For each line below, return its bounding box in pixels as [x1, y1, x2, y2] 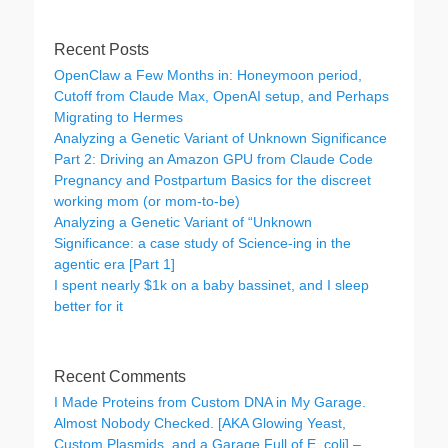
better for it [54, 298, 123, 314]
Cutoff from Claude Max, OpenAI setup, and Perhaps [54, 88, 389, 104]
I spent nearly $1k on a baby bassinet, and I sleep [54, 277, 369, 293]
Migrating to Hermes [54, 109, 183, 125]
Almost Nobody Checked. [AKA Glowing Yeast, [54, 415, 346, 431]
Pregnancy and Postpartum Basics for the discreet [54, 172, 371, 188]
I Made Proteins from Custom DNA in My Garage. [54, 394, 366, 410]
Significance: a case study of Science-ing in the [54, 235, 351, 251]
